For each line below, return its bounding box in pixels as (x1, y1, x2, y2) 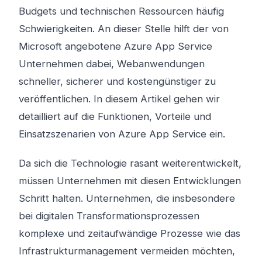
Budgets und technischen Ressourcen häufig (19, 5, 224, 17)
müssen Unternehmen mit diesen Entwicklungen (19, 175, 241, 187)
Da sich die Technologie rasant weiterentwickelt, (19, 157, 242, 169)
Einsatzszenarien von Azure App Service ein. (19, 128, 225, 140)
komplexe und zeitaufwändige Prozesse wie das (19, 227, 240, 239)
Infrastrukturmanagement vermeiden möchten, (19, 245, 235, 257)
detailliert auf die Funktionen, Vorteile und (19, 111, 211, 122)
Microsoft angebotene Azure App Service (19, 40, 212, 52)
